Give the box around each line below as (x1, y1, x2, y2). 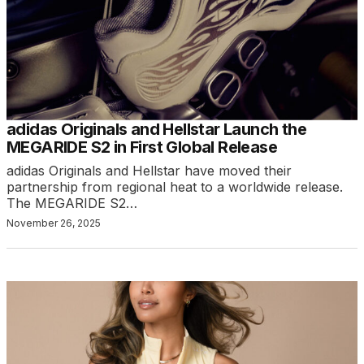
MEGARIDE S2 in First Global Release (6, 136, 277, 157)
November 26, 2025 (6, 216, 101, 229)
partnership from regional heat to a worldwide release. (6, 178, 343, 195)
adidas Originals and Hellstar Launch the (6, 119, 306, 139)
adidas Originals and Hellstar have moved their (6, 162, 292, 179)
